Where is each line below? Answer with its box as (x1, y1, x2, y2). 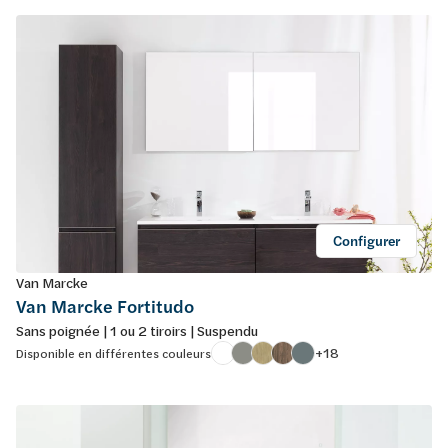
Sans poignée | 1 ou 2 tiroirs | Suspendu (16, 320, 258, 340)
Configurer (333, 230, 400, 251)
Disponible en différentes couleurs (16, 344, 211, 361)
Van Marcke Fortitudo (16, 293, 194, 319)
